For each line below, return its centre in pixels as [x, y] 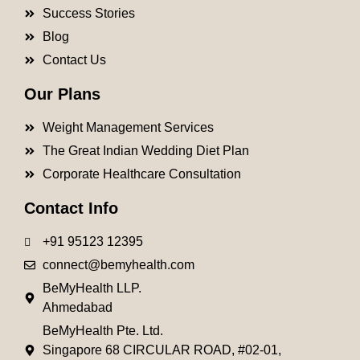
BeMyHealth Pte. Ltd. [102, 331]
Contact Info [71, 209]
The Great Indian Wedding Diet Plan [145, 151]
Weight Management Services [128, 128]
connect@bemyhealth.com [118, 265]
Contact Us [74, 60]
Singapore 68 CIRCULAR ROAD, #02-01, [162, 350]
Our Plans [62, 94]
